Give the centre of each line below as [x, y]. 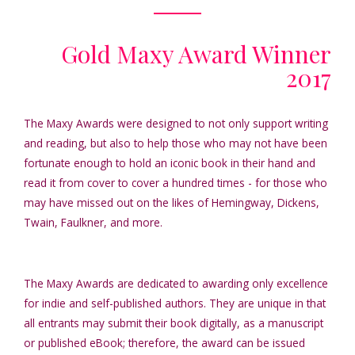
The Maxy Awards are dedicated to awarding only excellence [176, 284]
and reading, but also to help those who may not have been [176, 143]
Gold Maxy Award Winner [196, 54]
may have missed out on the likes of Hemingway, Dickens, [172, 203]
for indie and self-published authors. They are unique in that [175, 303]
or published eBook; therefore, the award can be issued [164, 343]
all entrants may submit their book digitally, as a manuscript [174, 323]
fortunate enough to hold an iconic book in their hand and [170, 163]
